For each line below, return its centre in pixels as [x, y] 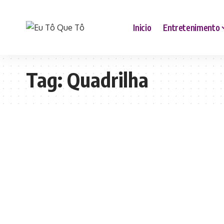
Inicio [142, 27]
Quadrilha [108, 79]
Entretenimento [191, 27]
